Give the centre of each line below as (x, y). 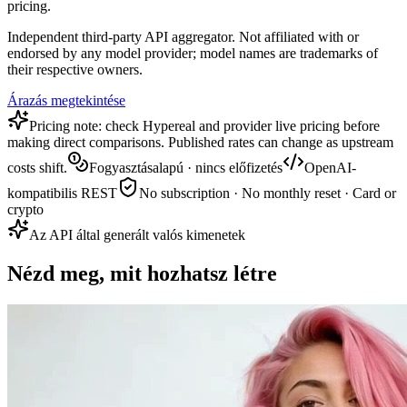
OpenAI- (330, 168)
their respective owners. (75, 70)
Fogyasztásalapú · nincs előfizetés (186, 168)
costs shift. (37, 168)
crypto (25, 210)
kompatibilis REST (62, 194)
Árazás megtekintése (66, 101)
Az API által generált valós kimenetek (137, 235)
